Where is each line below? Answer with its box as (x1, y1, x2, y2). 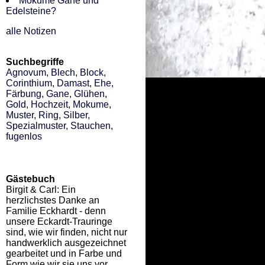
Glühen (74, 89, 105, 99)
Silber (63, 110, 88, 120)
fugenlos (6, 131, 42, 141)
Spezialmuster (6, 121, 66, 131)
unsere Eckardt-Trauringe (6, 216, 112, 227)
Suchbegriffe (6, 57, 64, 67)
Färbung (6, 89, 41, 99)
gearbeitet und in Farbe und (6, 248, 122, 258)
